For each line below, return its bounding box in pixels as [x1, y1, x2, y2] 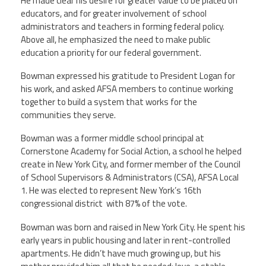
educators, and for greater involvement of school [21, 6, 207, 20]
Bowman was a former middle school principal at [21, 131, 204, 145]
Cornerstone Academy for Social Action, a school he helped [21, 144, 242, 159]
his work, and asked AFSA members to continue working [21, 82, 233, 96]
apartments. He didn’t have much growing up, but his [21, 246, 221, 260]
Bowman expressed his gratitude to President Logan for [21, 69, 235, 83]
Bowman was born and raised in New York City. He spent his [21, 220, 245, 234]
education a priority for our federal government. [21, 45, 203, 59]
